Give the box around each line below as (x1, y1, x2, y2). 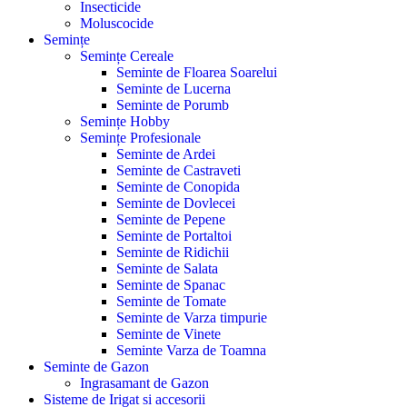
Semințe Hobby (80, 114, 170, 130)
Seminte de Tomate (116, 293, 226, 310)
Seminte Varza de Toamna (116, 342, 266, 359)
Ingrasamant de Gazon (80, 375, 209, 392)
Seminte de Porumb (116, 97, 229, 114)
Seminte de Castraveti (116, 163, 241, 179)
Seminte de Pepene (116, 212, 225, 228)
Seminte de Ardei (116, 146, 215, 163)
